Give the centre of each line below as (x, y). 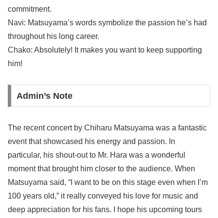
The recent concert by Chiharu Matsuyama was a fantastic (107, 127)
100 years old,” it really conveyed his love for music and (103, 196)
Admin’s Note (44, 96)
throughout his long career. (54, 36)
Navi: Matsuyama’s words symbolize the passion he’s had (107, 23)
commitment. (30, 9)
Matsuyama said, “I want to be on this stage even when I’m (108, 182)
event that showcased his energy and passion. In (91, 141)
